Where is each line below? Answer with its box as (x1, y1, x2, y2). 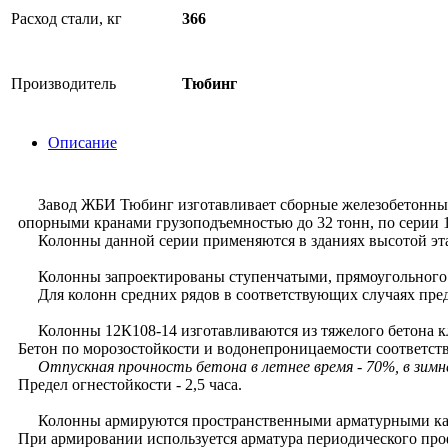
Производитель (11, 75, 116, 92)
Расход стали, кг (11, 10, 122, 27)
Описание (48, 134, 117, 151)
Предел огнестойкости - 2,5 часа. (18, 376, 242, 393)
